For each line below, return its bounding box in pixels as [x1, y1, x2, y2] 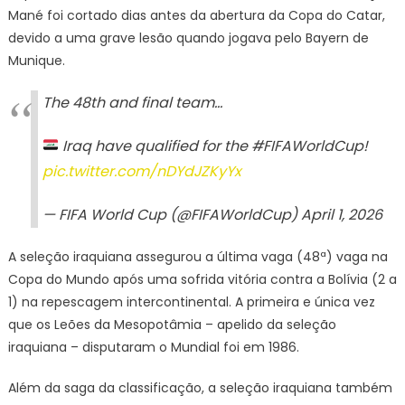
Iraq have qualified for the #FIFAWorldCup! [59, 135, 369, 156]
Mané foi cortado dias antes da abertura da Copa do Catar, [7, 5, 385, 24]
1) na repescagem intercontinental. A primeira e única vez [7, 292, 375, 311]
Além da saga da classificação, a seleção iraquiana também [7, 378, 392, 397]
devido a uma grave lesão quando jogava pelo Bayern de [7, 28, 369, 47]
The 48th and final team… [42, 91, 222, 113]
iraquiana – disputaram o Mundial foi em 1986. [7, 337, 299, 356]
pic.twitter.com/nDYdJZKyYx [42, 160, 241, 182]
